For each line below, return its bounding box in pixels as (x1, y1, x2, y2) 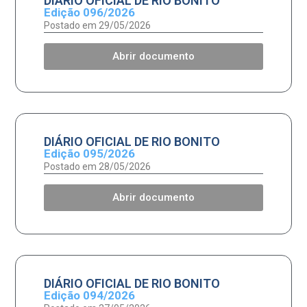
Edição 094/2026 (43, 288, 135, 302)
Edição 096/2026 (43, 5, 135, 20)
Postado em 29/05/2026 (43, 20, 151, 32)
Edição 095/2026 (43, 147, 135, 161)
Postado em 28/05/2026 (43, 161, 151, 173)
